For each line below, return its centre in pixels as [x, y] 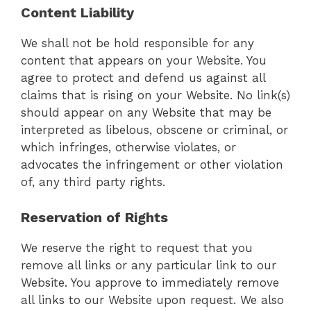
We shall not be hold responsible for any [137, 43]
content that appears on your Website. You [144, 61]
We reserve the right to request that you [137, 247]
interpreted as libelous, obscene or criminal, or [154, 130]
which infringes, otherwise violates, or [128, 148]
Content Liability [77, 13]
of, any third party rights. [93, 182]
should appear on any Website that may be [146, 113]
